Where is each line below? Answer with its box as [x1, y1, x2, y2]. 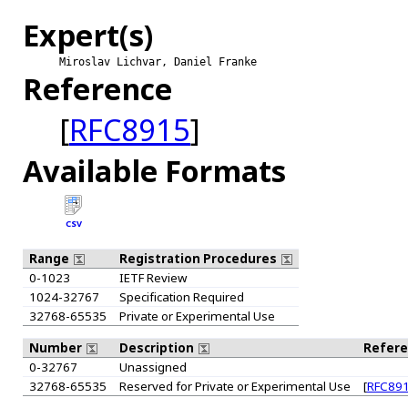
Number [28, 340, 85, 357]
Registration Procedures [118, 250, 280, 267]
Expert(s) [23, 14, 153, 56]
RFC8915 [69, 108, 190, 150]
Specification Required [118, 288, 244, 305]
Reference [23, 67, 172, 109]
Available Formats [23, 149, 286, 191]
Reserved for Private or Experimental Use [118, 378, 351, 395]
